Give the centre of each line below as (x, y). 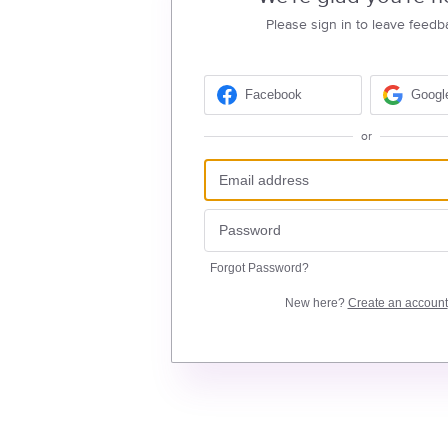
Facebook (273, 95)
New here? (316, 302)
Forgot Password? (259, 267)
